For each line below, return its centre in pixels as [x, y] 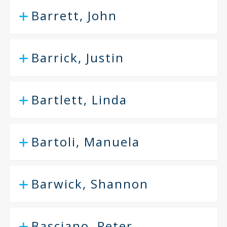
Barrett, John [74, 15]
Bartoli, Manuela [86, 142]
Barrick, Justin [78, 58]
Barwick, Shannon [90, 184]
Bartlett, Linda [79, 100]
